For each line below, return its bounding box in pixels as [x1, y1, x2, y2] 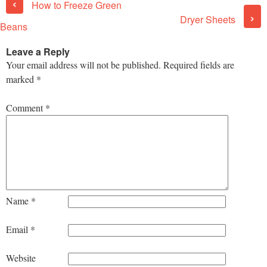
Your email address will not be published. [6, 58, 161, 71]
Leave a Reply [6, 44, 70, 58]
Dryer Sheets [180, 12, 238, 26]
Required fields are [163, 58, 234, 71]
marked [6, 72, 36, 85]
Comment [6, 101, 45, 114]
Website [6, 251, 36, 264]
